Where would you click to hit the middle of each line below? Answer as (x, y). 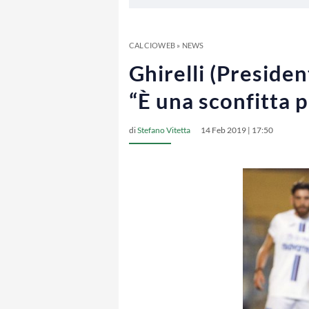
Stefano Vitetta (164, 130)
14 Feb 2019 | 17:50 (237, 130)
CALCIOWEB (152, 45)
